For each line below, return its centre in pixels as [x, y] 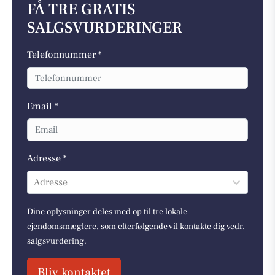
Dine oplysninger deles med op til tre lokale [107, 211]
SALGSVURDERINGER [105, 28]
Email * [43, 107]
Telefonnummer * [64, 54]
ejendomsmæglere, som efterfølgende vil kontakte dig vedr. [136, 226]
